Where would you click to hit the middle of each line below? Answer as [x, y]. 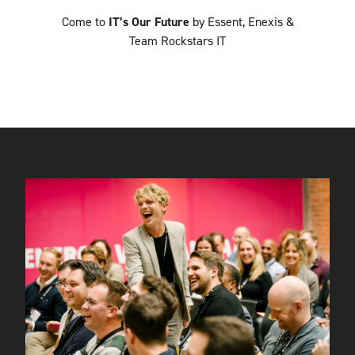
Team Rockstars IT [177, 40]
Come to [85, 21]
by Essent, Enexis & [241, 21]
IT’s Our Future [149, 21]
